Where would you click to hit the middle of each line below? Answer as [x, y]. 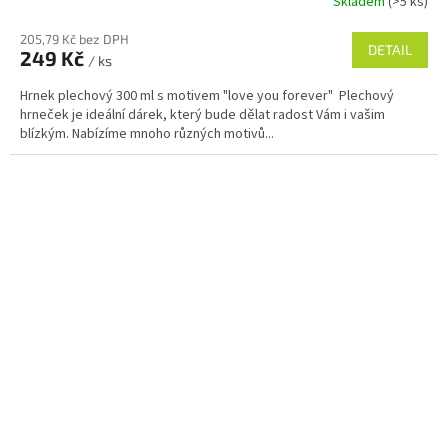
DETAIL [390, 50]
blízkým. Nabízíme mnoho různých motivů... [147, 134]
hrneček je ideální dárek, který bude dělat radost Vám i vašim [202, 115]
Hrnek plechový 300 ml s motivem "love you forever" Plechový [207, 96]
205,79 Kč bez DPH [74, 39]
